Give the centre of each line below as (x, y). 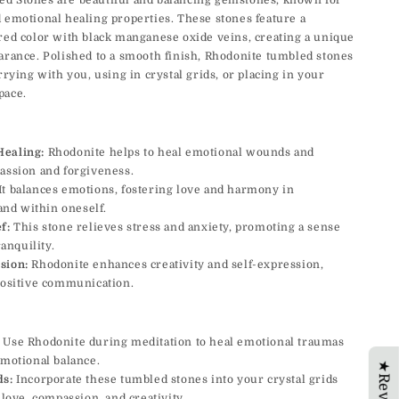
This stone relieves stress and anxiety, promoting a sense (175, 228)
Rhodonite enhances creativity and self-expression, (176, 265)
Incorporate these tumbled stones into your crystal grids (175, 380)
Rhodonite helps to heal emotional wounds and (180, 153)
